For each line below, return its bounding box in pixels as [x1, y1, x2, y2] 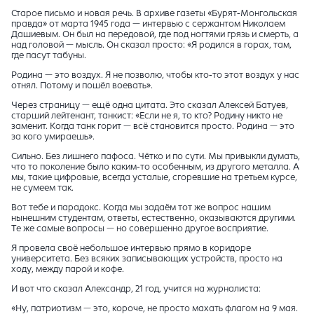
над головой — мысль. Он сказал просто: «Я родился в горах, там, [11, 40, 292, 50]
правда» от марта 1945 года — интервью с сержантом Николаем [11, 19, 285, 29]
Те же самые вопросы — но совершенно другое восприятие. [11, 224, 268, 234]
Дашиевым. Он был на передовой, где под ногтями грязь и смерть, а [11, 29, 299, 40]
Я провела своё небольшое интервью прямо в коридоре [11, 243, 251, 254]
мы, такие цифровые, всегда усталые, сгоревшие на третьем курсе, [11, 172, 297, 183]
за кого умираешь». [11, 132, 95, 142]
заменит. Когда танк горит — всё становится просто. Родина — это [11, 121, 294, 132]
